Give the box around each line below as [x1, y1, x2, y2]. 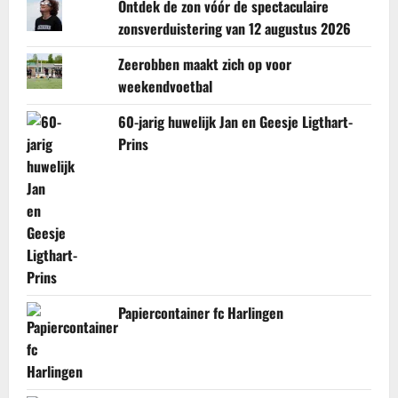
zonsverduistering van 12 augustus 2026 [118, 17, 352, 39]
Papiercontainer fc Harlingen [118, 301, 284, 323]
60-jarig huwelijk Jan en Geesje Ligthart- [118, 110, 354, 132]
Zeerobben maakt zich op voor [118, 52, 292, 75]
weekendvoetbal [118, 75, 213, 97]
